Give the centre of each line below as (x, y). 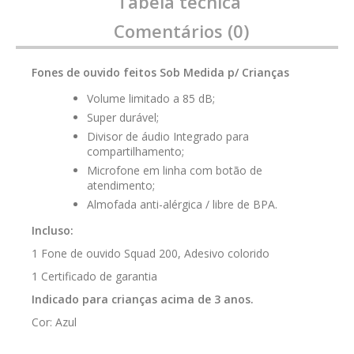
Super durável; (123, 117)
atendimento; (121, 185)
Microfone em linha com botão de (175, 170)
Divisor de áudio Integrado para (168, 136)
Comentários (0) (181, 30)
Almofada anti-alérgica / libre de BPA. (182, 204)
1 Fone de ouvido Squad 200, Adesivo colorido (151, 253)
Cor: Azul (54, 322)
